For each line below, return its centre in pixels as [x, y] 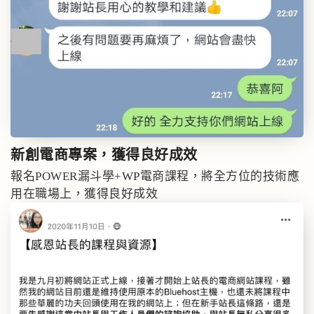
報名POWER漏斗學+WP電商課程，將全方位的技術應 [155, 176]
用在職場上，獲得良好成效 [84, 193]
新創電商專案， [61, 155]
